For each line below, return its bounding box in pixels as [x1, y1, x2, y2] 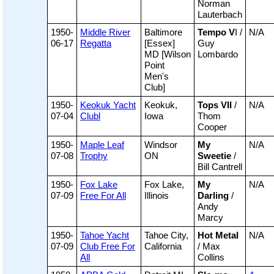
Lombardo [198, 49, 238, 60]
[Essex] [144, 38, 175, 49]
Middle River [80, 27, 130, 38]
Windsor [144, 139, 177, 150]
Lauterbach [198, 9, 242, 20]
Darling [198, 190, 229, 201]
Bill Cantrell [198, 161, 242, 172]
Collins [198, 252, 224, 263]
